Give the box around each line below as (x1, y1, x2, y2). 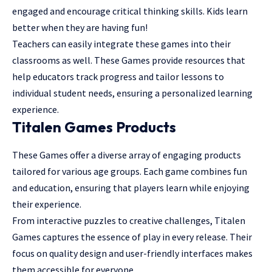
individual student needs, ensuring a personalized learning (12, 87, 253, 100)
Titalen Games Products (12, 118, 176, 137)
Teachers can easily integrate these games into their (12, 38, 231, 50)
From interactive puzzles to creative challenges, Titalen (12, 214, 245, 226)
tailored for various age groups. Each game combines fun (12, 165, 247, 177)
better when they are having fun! (12, 21, 148, 34)
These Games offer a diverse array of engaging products (12, 148, 241, 161)
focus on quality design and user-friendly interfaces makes (12, 246, 253, 259)
